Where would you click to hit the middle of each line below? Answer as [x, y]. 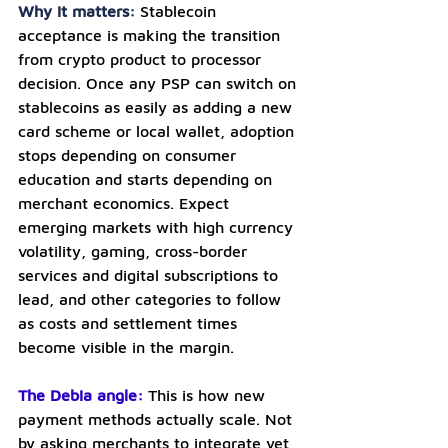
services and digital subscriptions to [150, 274]
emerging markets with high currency [158, 226]
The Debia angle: [80, 394]
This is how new [209, 394]
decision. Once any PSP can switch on [159, 82]
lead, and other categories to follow [152, 298]
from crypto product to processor [142, 58]
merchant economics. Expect [126, 202]
